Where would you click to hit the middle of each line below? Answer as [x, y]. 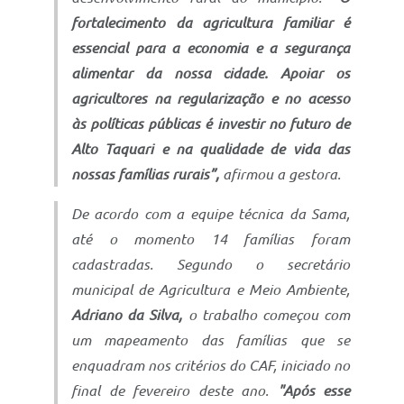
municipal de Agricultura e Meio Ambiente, [211, 289]
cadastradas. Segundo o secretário [211, 264]
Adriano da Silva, [130, 314]
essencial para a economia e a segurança [211, 47]
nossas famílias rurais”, [145, 174]
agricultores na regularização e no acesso [211, 98]
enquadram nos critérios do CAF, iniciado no [211, 365]
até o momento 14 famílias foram [211, 239]
